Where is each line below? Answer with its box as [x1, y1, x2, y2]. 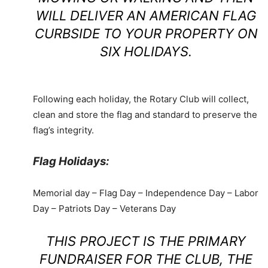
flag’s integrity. [33, 124, 94, 136]
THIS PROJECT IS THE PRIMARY [46, 233, 246, 249]
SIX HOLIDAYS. [100, 44, 192, 60]
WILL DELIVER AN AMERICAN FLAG [36, 8, 256, 24]
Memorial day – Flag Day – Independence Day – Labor [33, 187, 258, 199]
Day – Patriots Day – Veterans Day [33, 203, 176, 215]
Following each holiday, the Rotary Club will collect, [33, 93, 249, 105]
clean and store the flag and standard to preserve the [33, 109, 257, 121]
